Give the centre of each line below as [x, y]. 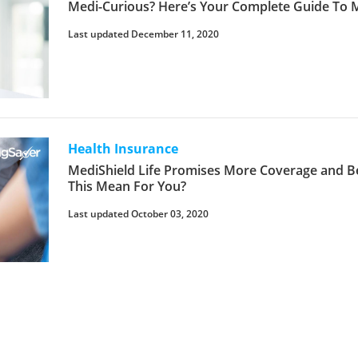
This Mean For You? [127, 186]
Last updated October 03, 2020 [139, 213]
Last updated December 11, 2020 [144, 34]
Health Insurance [123, 148]
